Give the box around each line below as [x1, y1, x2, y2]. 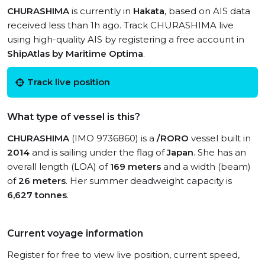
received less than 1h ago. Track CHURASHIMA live [7, 20, 234, 31]
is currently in [69, 5, 133, 17]
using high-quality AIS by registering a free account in [7, 34, 244, 45]
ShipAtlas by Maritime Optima [7, 48, 143, 59]
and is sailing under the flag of [30, 147, 167, 158]
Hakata [133, 5, 164, 17]
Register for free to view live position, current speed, [7, 249, 240, 260]
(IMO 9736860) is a [69, 132, 157, 144]
